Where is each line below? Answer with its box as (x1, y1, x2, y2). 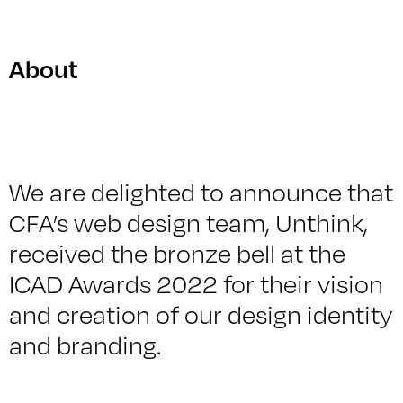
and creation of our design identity (9, 300, 392, 330)
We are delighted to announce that (9, 177, 393, 208)
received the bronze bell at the (9, 238, 345, 269)
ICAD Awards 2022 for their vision (9, 269, 383, 300)
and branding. (9, 330, 161, 361)
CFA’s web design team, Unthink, (9, 208, 368, 238)
